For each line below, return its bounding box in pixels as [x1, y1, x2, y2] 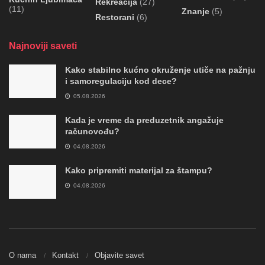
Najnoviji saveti [9, 40, 77, 51]
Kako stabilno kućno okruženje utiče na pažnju [65, 64, 256, 75]
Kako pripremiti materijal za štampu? [65, 165, 212, 175]
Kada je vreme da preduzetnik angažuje [65, 115, 224, 125]
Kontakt [52, 251, 79, 260]
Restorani [95, 12, 134, 22]
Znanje [182, 6, 209, 16]
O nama [9, 251, 36, 260]
